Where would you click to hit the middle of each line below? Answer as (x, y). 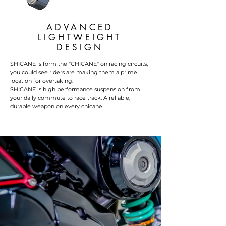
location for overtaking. (42, 81)
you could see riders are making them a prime (74, 72)
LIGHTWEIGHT (80, 37)
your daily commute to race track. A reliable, (70, 98)
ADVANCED (80, 27)
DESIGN (80, 47)
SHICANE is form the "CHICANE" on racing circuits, (79, 64)
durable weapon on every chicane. (57, 106)
